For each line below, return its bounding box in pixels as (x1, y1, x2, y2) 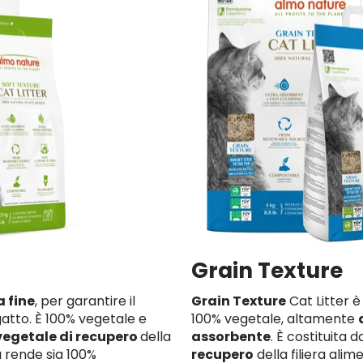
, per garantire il (35, 292, 135, 310)
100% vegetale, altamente (191, 310, 358, 328)
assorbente (191, 327, 271, 346)
